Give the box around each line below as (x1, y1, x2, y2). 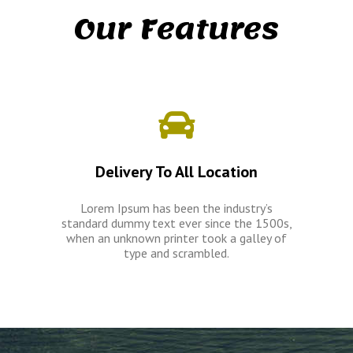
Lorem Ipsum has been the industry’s (80, 200, 273, 216)
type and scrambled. (124, 245, 229, 261)
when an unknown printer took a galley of (66, 230, 287, 246)
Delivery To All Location (95, 162, 258, 182)
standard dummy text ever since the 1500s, (61, 215, 292, 231)
